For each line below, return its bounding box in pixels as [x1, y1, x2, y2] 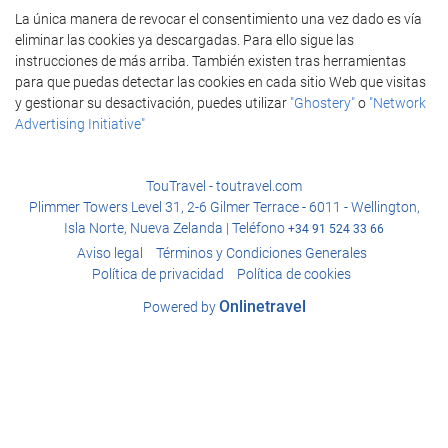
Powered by [142, 298, 219, 315]
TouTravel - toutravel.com [146, 177, 302, 194]
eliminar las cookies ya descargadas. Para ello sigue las [15, 32, 354, 48]
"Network [369, 95, 426, 111]
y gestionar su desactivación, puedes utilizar [15, 95, 290, 111]
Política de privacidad [92, 265, 224, 282]
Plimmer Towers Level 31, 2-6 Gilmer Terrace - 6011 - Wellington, [28, 198, 420, 215]
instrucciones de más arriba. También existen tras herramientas [15, 53, 406, 69]
